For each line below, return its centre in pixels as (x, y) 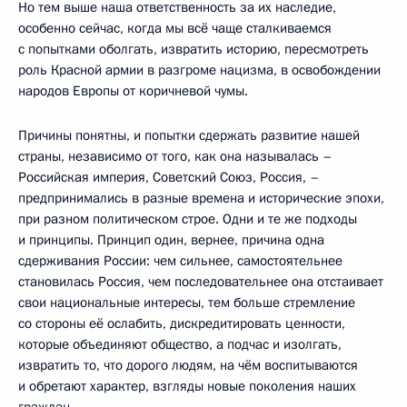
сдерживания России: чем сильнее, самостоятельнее (180, 260)
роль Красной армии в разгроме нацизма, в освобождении (199, 69)
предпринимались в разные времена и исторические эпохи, (201, 198)
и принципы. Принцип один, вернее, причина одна (171, 239)
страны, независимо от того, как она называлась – (175, 156)
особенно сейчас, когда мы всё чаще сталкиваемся (175, 28)
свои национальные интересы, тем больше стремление (187, 302)
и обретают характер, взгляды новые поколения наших (187, 386)
